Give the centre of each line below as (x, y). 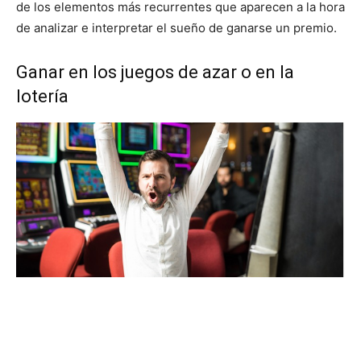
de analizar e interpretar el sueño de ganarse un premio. (176, 28)
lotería (42, 96)
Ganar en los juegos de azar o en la (155, 72)
